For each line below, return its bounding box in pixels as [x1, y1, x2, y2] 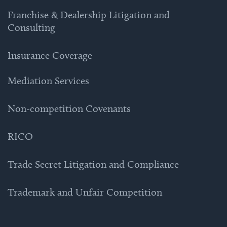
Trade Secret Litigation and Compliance [8, 158, 179, 171]
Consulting [8, 21, 55, 34]
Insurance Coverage [8, 49, 92, 62]
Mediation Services [8, 74, 89, 87]
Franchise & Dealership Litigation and [8, 9, 170, 21]
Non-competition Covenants [8, 102, 131, 115]
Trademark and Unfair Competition [8, 186, 162, 199]
